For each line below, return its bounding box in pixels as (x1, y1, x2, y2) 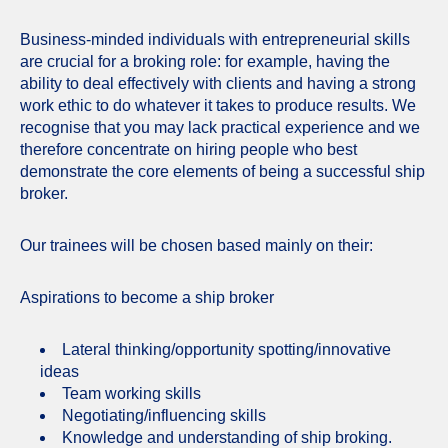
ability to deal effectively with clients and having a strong (20, 74, 416, 92)
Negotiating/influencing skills (62, 406, 266, 424)
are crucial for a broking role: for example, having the (20, 52, 390, 70)
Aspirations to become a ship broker (20, 288, 274, 306)
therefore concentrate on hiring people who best (20, 140, 357, 158)
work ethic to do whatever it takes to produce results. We (20, 96, 416, 114)
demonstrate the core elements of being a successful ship (20, 162, 425, 180)
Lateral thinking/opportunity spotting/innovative (62, 340, 391, 358)
